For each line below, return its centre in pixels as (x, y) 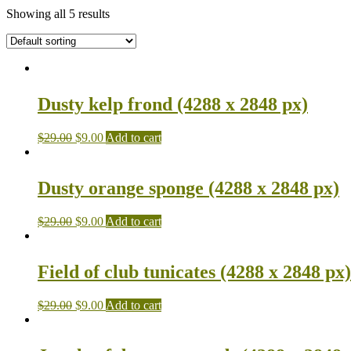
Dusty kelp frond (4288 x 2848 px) (173, 104)
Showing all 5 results (58, 13)
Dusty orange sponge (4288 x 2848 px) (188, 188)
